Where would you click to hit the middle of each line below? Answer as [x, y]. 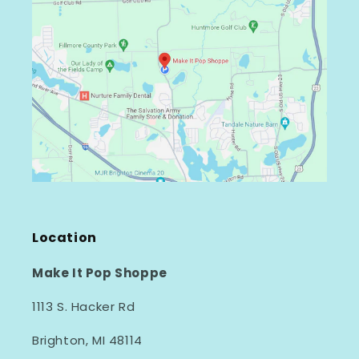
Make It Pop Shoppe [100, 273]
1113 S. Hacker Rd [84, 307]
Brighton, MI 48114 [87, 341]
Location [65, 238]
